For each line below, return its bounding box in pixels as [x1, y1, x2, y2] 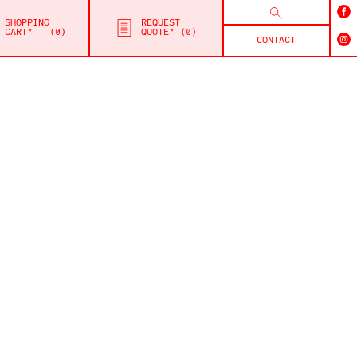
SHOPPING [4, 18, 49, 28]
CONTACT [257, 35, 296, 45]
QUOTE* [141, 28, 175, 37]
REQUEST [141, 18, 180, 28]
